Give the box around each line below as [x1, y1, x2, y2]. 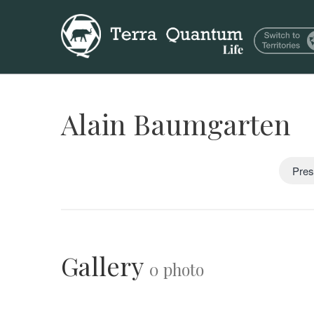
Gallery [61, 249, 149, 282]
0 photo [149, 259, 204, 280]
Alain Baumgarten [61, 105, 291, 142]
